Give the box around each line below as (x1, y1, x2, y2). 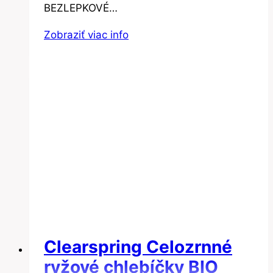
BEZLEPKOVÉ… (44, 2, 118, 15)
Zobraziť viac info (44, 29, 129, 41)
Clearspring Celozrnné (44, 236, 232, 257)
